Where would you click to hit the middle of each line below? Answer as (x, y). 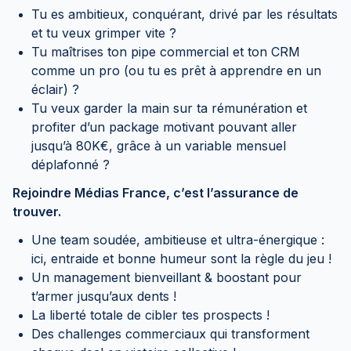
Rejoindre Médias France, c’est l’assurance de (156, 193)
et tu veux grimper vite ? (104, 33)
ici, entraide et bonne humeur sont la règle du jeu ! (181, 259)
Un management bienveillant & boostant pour (166, 277)
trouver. (38, 212)
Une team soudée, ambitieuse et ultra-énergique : (178, 240)
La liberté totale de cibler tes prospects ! (150, 315)
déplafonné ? (71, 165)
